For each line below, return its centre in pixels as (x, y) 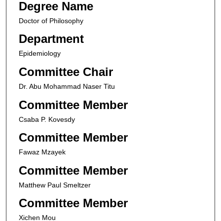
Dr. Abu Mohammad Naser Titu (67, 86)
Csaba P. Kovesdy (47, 119)
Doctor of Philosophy (51, 20)
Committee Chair (66, 72)
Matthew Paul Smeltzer (55, 185)
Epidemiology (39, 54)
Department (51, 39)
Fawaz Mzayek (42, 152)
